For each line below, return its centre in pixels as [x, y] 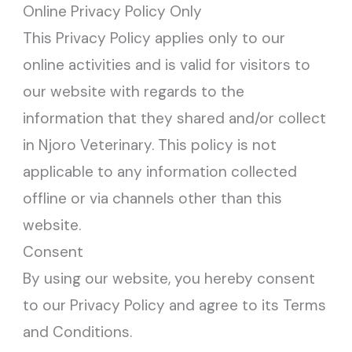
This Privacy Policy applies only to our [154, 38]
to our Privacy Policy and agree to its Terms [175, 305]
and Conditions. [78, 332]
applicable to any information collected [160, 172]
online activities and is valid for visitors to [167, 65]
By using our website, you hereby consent [169, 279]
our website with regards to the [134, 92]
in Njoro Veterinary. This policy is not [150, 145]
